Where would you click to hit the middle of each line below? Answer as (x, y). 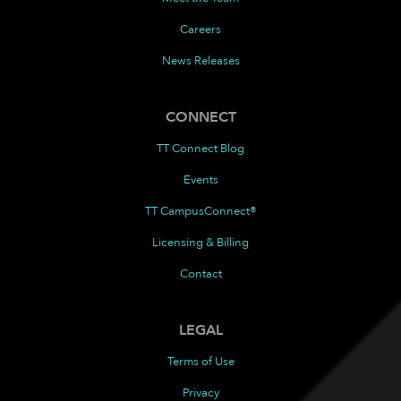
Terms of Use (200, 362)
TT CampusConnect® (200, 211)
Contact (200, 274)
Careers (200, 30)
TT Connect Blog (200, 149)
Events (200, 180)
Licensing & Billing (200, 243)
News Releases (200, 61)
